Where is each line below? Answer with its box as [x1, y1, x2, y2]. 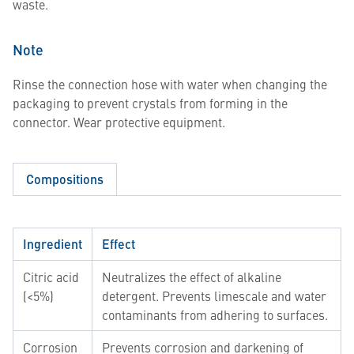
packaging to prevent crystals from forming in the [13, 94, 288, 111]
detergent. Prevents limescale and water [102, 287, 326, 304]
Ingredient [23, 235, 82, 253]
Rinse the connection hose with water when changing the [13, 75, 327, 92]
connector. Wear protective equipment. [13, 113, 225, 130]
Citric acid [23, 268, 79, 285]
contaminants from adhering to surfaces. [102, 306, 328, 323]
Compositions [26, 170, 104, 188]
